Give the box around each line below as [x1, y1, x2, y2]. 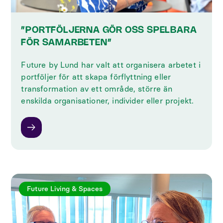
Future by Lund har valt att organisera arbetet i [21, 60, 201, 70]
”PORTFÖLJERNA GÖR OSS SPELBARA [21, 26, 197, 34]
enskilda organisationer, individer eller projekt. [21, 96, 194, 106]
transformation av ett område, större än [21, 84, 173, 94]
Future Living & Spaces [27, 184, 103, 193]
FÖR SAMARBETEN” [21, 38, 112, 47]
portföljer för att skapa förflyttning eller [21, 72, 171, 82]
